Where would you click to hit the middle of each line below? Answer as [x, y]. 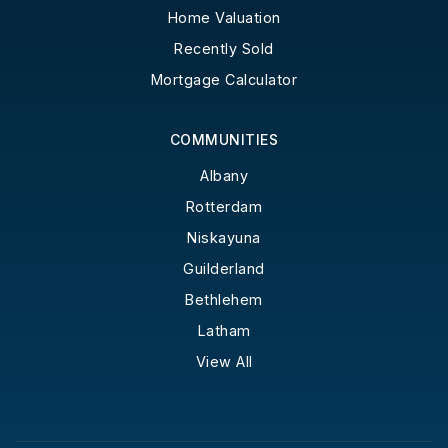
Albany [224, 175]
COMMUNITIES [224, 139]
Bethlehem [224, 299]
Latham [224, 330]
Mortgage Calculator [224, 79]
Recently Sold [224, 48]
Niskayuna [224, 237]
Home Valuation [224, 17]
